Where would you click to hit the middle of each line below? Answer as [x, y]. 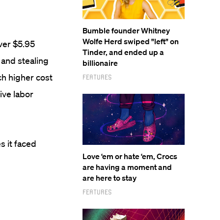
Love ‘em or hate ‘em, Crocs [130, 156]
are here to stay [110, 178]
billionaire [100, 63]
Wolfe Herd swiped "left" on [131, 41]
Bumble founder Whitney [126, 30]
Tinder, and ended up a [123, 52]
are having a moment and [127, 167]
